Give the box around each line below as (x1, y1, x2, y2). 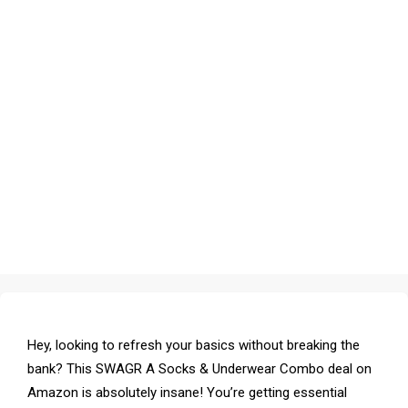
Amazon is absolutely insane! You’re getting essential (27, 383, 347, 401)
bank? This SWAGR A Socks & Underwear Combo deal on (27, 360, 372, 377)
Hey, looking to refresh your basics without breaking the (27, 336, 360, 353)
